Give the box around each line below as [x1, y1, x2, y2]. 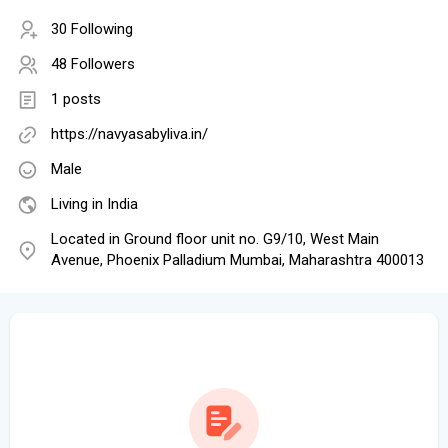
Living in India [51, 195, 138, 214]
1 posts [51, 90, 101, 109]
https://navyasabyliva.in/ [51, 125, 208, 144]
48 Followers [51, 55, 135, 74]
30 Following [51, 20, 133, 39]
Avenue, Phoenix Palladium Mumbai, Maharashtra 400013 [51, 251, 424, 270]
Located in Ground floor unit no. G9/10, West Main [51, 230, 379, 249]
